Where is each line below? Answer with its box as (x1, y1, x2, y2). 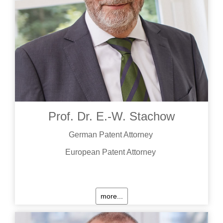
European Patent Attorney (65, 147, 156, 156)
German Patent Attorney (68, 130, 153, 139)
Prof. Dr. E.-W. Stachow (48, 110, 175, 123)
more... (100, 192, 123, 200)
